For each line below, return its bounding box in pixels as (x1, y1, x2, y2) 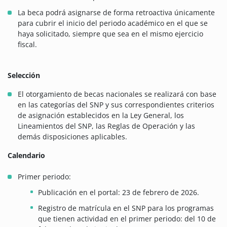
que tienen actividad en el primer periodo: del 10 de (38, 214, 216, 224)
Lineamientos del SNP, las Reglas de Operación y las (18, 121, 195, 131)
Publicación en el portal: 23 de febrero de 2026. (38, 187, 199, 198)
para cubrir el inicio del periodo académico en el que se (18, 18, 208, 28)
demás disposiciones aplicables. (18, 132, 127, 142)
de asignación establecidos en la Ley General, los (18, 110, 184, 121)
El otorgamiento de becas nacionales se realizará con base (18, 89, 216, 99)
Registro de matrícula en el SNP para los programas (38, 203, 214, 213)
